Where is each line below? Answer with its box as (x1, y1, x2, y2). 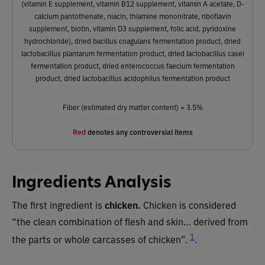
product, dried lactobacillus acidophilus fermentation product (35, 73, 230, 83)
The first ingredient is (12, 198, 105, 211)
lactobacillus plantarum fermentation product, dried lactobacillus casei (21, 48, 244, 58)
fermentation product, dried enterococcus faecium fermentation (30, 60, 235, 70)
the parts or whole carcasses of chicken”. (12, 232, 188, 245)
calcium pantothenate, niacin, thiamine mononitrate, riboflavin (34, 11, 231, 21)
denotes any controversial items (85, 126, 193, 137)
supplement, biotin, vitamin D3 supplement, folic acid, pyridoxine (29, 23, 236, 33)
